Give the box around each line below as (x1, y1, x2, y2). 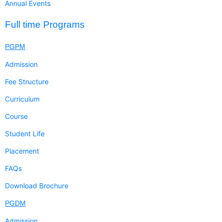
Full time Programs (5, 19, 85, 30)
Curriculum (5, 95, 40, 104)
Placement (5, 147, 39, 156)
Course (5, 112, 28, 121)
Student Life (5, 129, 45, 138)
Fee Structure (5, 77, 49, 86)
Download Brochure (5, 181, 68, 190)
